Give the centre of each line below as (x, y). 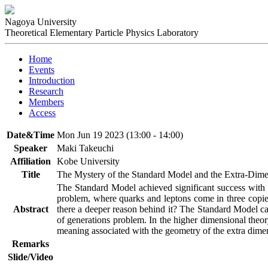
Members (46, 102)
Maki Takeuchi (85, 148)
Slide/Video (31, 257)
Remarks (31, 244)
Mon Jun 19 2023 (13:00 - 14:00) (120, 135)
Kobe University (88, 161)
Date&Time (31, 135)
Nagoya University (41, 22)
